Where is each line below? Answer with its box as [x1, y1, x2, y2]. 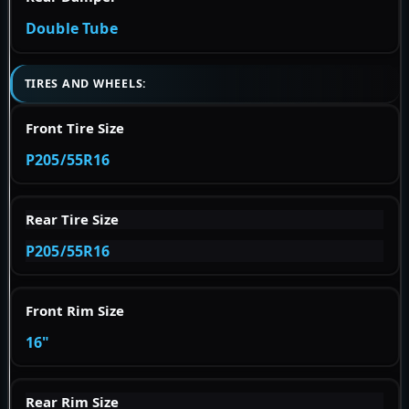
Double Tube [26, 18, 118, 39]
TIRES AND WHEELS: [24, 75, 148, 91]
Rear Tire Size [26, 209, 119, 228]
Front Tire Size [26, 118, 124, 137]
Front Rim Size [26, 300, 124, 320]
